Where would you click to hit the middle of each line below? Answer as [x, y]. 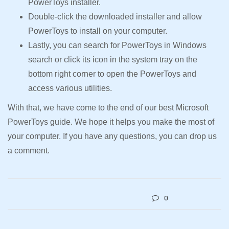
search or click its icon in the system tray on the [113, 59]
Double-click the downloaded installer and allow [115, 16]
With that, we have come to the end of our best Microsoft [108, 107]
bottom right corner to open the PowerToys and [112, 74]
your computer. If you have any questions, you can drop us [112, 136]
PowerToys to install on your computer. [99, 31]
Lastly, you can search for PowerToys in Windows [117, 45]
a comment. [30, 150]
